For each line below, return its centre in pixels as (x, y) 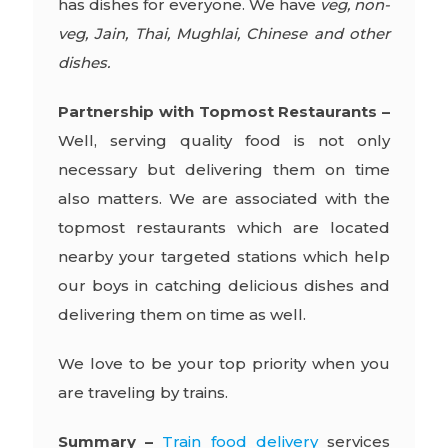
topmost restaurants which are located (224, 227)
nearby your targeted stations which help (224, 256)
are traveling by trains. (142, 392)
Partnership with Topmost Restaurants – (224, 111)
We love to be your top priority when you (224, 363)
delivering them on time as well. (181, 314)
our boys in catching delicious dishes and (224, 285)
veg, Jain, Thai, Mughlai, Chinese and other (224, 33)
